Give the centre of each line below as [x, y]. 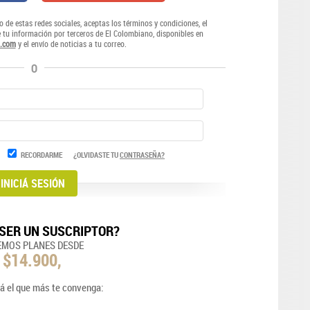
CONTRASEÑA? [142, 155]
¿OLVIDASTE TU [96, 155]
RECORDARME [42, 155]
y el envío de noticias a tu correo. [71, 44]
